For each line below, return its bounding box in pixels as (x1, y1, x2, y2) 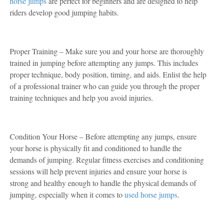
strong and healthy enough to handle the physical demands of (10, 178, 196, 188)
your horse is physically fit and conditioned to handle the (10, 143, 182, 153)
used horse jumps (124, 189, 177, 200)
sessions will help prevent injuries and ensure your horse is (10, 166, 187, 176)
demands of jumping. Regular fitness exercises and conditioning (10, 155, 204, 165)
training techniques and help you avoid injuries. (10, 93, 153, 103)
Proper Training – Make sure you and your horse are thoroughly (10, 46, 204, 56)
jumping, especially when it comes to (10, 189, 124, 200)
